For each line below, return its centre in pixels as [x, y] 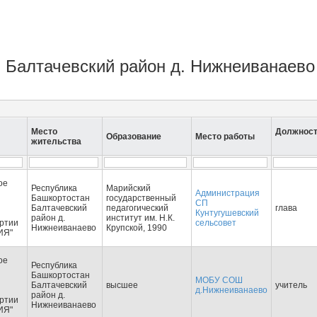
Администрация [227, 193]
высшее [122, 285]
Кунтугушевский [227, 213]
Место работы [225, 137]
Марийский [128, 188]
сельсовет [216, 223]
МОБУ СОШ [219, 280]
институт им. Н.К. [140, 218]
